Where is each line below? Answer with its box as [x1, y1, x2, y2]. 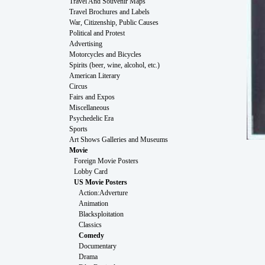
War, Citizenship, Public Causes [69, 18, 159, 27]
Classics [79, 220, 102, 229]
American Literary [69, 71, 120, 80]
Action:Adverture [79, 188, 128, 197]
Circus [69, 82, 88, 91]
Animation [79, 199, 108, 208]
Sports [69, 124, 88, 133]
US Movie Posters [74, 177, 127, 186]
